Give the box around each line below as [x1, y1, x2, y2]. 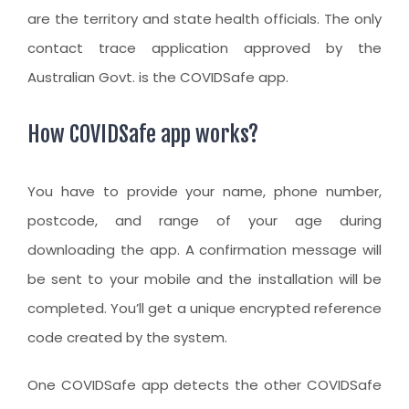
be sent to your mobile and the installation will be [27, 269, 382, 289]
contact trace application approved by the [27, 38, 382, 58]
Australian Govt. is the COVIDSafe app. [27, 68, 288, 88]
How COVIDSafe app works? [27, 121, 258, 149]
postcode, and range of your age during [27, 211, 382, 231]
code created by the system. [27, 328, 227, 348]
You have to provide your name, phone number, [27, 182, 382, 202]
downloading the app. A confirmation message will [27, 240, 382, 260]
